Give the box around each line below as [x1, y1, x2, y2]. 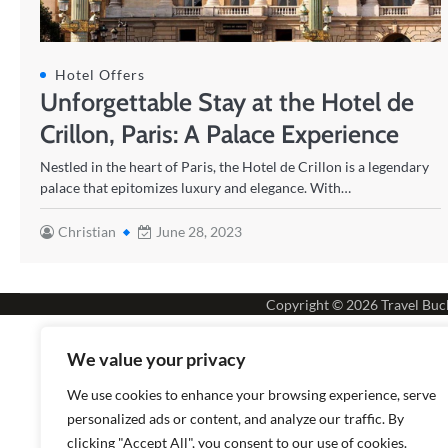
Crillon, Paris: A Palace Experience [40, 119, 399, 149]
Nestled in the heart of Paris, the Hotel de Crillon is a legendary [40, 158, 429, 175]
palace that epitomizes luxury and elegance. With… [40, 179, 351, 196]
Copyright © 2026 [265, 296, 381, 313]
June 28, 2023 [156, 223, 242, 240]
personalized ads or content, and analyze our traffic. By [67, 410, 404, 427]
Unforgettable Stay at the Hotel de [40, 87, 414, 117]
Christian [58, 223, 116, 240]
